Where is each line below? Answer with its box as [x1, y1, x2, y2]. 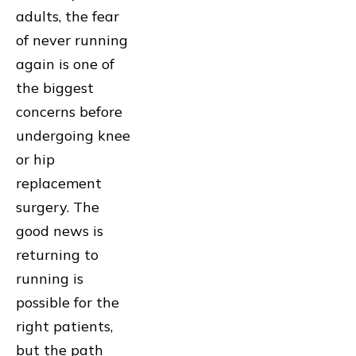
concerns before [16, 102, 122, 121]
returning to [16, 245, 99, 264]
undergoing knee [16, 126, 130, 145]
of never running [16, 30, 128, 49]
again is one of [16, 54, 114, 73]
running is [16, 269, 83, 288]
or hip [16, 149, 55, 168]
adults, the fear [16, 6, 119, 25]
